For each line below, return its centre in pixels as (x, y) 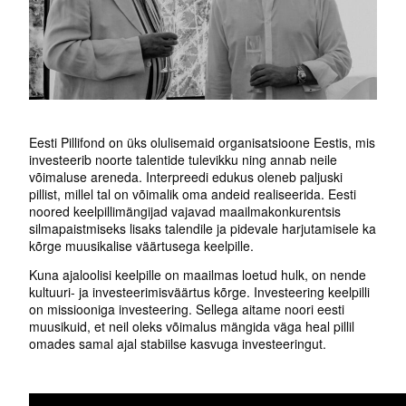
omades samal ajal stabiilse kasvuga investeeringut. (178, 344)
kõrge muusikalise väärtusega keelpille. (142, 246)
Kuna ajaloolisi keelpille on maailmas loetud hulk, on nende (198, 275)
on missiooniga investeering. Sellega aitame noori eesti (187, 309)
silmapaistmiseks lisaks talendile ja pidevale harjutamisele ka (203, 229)
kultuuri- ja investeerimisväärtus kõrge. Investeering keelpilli (200, 292)
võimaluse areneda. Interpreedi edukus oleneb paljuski (186, 177)
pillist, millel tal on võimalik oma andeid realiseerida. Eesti (193, 194)
